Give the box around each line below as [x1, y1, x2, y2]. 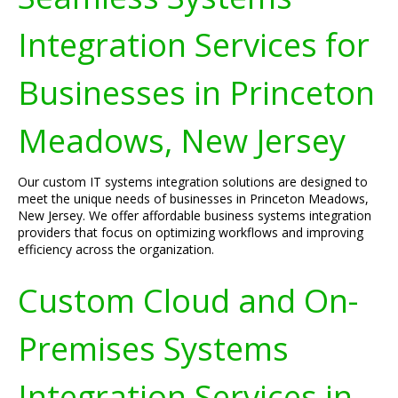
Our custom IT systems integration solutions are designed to [18, 173, 368, 190]
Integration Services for [18, 22, 370, 67]
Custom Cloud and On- [18, 278, 358, 322]
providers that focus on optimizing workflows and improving [18, 224, 363, 241]
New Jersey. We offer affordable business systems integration [18, 207, 371, 224]
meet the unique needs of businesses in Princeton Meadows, [18, 190, 369, 207]
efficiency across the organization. [18, 241, 214, 258]
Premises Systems [18, 326, 289, 370]
